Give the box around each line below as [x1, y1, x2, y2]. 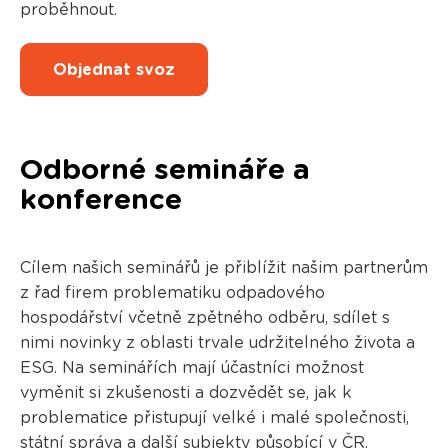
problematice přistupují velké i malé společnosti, [19, 410, 409, 427]
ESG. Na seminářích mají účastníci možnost [19, 360, 364, 377]
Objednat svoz [52, 61, 175, 78]
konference [19, 187, 182, 216]
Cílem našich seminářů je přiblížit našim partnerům [19, 260, 428, 277]
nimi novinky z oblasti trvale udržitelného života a [19, 335, 415, 352]
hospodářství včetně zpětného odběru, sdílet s [19, 310, 390, 327]
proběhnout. [19, 2, 122, 19]
